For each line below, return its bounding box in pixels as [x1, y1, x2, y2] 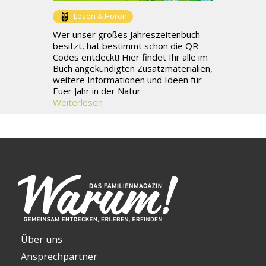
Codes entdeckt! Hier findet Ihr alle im [53, 51, 208, 64]
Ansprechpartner [21, 250, 97, 264]
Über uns [21, 233, 62, 246]
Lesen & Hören [74, 11, 127, 22]
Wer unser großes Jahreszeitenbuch [53, 28, 200, 41]
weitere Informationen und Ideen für [53, 74, 202, 86]
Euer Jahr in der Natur [53, 85, 141, 97]
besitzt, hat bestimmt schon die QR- [53, 40, 202, 52]
